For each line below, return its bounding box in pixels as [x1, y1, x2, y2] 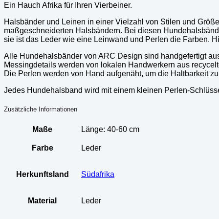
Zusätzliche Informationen [4, 105, 77, 113]
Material [28, 196, 57, 205]
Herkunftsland [16, 170, 69, 178]
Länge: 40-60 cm [81, 125, 139, 133]
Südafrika [81, 170, 114, 178]
